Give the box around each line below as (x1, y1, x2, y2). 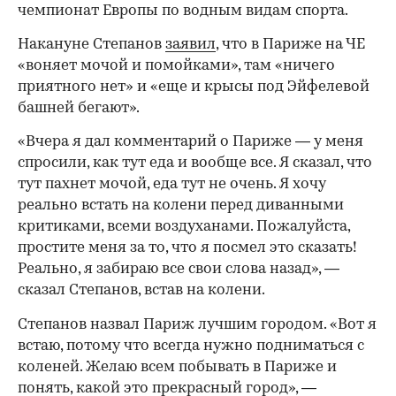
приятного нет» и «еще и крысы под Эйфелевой (18, 80, 369, 95)
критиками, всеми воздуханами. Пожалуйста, (18, 219, 350, 235)
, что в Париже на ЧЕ (216, 37, 365, 53)
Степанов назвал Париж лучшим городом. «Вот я (18, 317, 377, 333)
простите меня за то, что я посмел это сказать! (18, 240, 357, 256)
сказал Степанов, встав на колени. (18, 283, 265, 299)
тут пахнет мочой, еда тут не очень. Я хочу (18, 177, 326, 193)
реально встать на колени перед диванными (18, 198, 344, 214)
